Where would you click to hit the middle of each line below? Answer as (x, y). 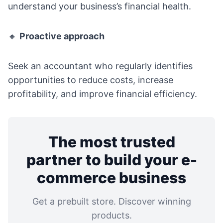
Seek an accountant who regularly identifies (100, 66)
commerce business (111, 178)
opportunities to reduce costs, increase (91, 80)
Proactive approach (62, 36)
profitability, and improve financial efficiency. (103, 94)
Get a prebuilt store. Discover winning (111, 202)
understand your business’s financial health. (100, 6)
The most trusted (111, 142)
